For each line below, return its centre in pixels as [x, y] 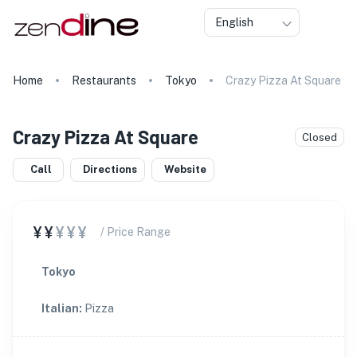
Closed [320, 137]
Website [185, 169]
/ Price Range [135, 232]
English [234, 22]
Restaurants [104, 80]
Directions [110, 169]
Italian [60, 308]
